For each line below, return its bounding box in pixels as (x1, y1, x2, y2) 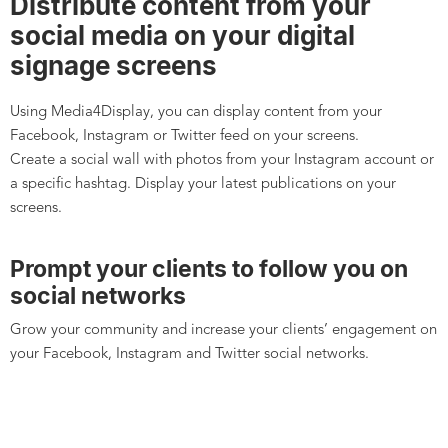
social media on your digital (10, 20, 355, 51)
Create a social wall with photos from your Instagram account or (10, 153, 434, 168)
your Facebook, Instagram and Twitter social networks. (10, 347, 369, 362)
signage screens (10, 50, 217, 81)
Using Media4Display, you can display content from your (10, 105, 382, 120)
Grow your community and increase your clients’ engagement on (10, 323, 437, 338)
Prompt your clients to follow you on (10, 255, 408, 282)
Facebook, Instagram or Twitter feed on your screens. (10, 129, 359, 144)
